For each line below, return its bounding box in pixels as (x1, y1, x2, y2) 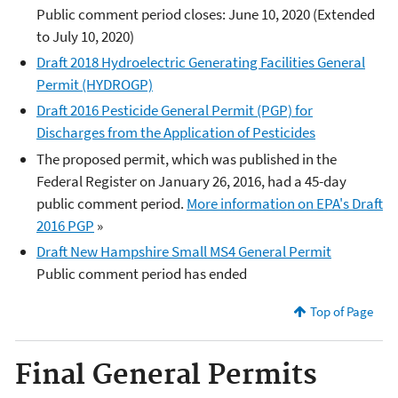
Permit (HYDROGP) (36, 75, 153, 94)
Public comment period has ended (36, 263, 247, 283)
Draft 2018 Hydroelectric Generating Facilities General (36, 52, 365, 72)
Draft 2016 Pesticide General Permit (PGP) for (36, 100, 313, 121)
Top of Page (309, 302, 373, 320)
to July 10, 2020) (36, 26, 134, 46)
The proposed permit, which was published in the (36, 148, 337, 169)
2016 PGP (36, 215, 94, 235)
